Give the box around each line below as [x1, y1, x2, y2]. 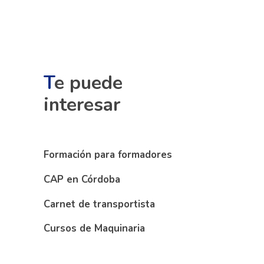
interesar [43, 91, 120, 117]
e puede [54, 70, 123, 95]
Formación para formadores [43, 147, 172, 161]
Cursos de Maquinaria [43, 222, 145, 236]
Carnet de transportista [43, 197, 155, 211]
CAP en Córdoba [43, 172, 120, 186]
